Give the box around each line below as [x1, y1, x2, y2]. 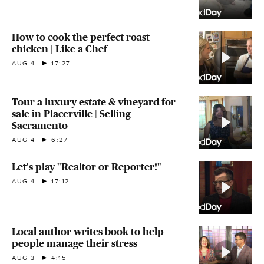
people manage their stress [12, 237, 137, 249]
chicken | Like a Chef [12, 42, 107, 55]
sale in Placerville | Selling [12, 107, 131, 120]
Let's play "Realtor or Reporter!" [12, 160, 161, 173]
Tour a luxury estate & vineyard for [12, 95, 176, 108]
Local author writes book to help [12, 225, 164, 237]
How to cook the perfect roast [12, 31, 150, 43]
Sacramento [12, 119, 68, 131]
